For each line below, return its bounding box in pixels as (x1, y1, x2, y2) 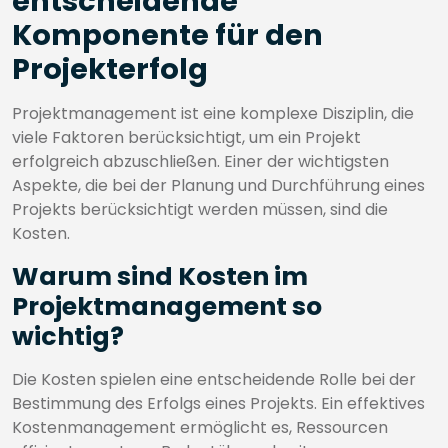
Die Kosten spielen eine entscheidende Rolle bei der (12, 368, 416, 391)
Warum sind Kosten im (12, 259, 308, 294)
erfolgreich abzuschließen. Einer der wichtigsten (12, 150, 389, 173)
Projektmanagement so (12, 289, 322, 324)
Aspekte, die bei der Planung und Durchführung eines (12, 174, 425, 197)
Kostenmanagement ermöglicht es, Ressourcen (12, 416, 388, 439)
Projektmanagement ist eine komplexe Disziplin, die (12, 102, 414, 125)
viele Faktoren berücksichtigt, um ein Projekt (12, 126, 361, 149)
